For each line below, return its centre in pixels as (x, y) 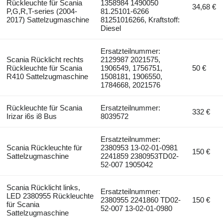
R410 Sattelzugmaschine (47, 76)
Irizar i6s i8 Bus (31, 116)
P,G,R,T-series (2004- (42, 11)
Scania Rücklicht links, (43, 187)
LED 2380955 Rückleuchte (50, 196)
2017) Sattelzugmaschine (48, 19)
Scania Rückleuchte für (44, 147)
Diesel (111, 28)
